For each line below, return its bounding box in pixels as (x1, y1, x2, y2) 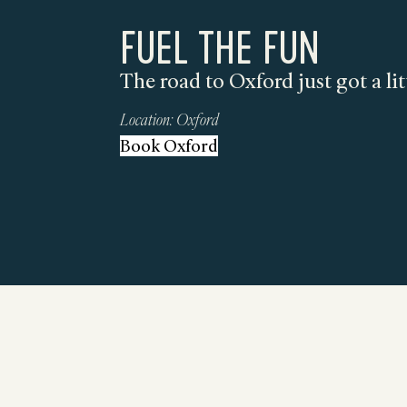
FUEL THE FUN (120, 20, 320, 72)
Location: (120, 109, 173, 130)
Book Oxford (120, 135, 218, 156)
